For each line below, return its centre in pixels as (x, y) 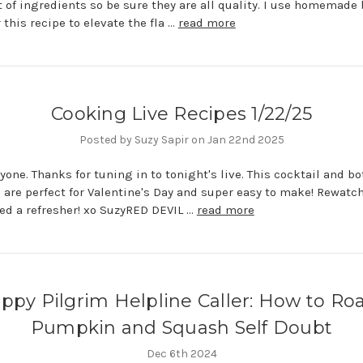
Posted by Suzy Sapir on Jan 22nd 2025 (181, 139)
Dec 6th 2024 (181, 353)
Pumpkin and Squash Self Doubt (181, 327)
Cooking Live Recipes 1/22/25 (181, 113)
